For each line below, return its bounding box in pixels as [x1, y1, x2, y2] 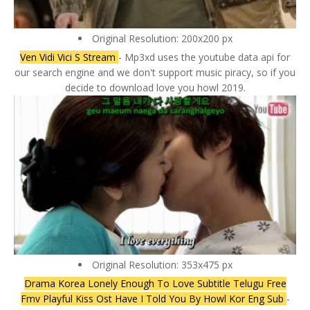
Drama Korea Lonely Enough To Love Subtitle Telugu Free [24, 276, 286, 290]
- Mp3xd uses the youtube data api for [118, 51, 290, 64]
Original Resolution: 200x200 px [91, 32, 232, 46]
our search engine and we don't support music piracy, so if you [15, 66, 295, 80]
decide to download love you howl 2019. [64, 81, 246, 95]
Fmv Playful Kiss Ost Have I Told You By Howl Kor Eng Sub [20, 291, 286, 305]
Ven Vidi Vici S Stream [20, 51, 118, 64]
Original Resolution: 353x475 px [91, 257, 232, 271]
